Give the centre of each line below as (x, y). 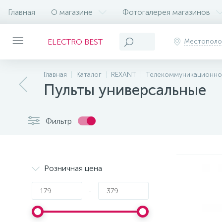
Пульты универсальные (125, 90)
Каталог (89, 75)
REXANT (124, 75)
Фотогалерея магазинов (166, 12)
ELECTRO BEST (75, 42)
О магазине (72, 12)
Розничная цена (73, 168)
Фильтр (59, 121)
